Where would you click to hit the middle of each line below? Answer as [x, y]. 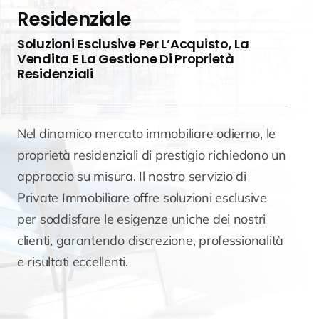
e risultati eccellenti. [72, 262]
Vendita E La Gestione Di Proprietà [125, 59]
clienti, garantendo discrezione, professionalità [150, 241]
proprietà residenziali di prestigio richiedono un [151, 155]
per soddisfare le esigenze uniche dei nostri [141, 219]
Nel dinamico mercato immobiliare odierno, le [146, 134]
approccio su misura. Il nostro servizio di [131, 177]
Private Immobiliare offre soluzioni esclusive [142, 198]
